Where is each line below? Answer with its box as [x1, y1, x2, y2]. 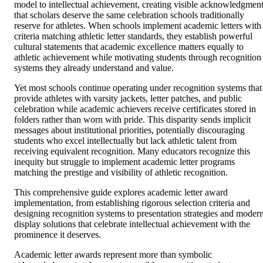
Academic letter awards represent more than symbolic [14, 249, 212, 259]
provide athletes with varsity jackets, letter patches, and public [14, 93, 242, 103]
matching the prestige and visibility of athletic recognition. [14, 167, 228, 177]
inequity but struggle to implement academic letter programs [14, 156, 235, 167]
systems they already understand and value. [14, 62, 174, 73]
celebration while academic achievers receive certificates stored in [14, 103, 256, 114]
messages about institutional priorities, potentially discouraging [14, 124, 245, 135]
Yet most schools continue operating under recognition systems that [14, 82, 262, 93]
